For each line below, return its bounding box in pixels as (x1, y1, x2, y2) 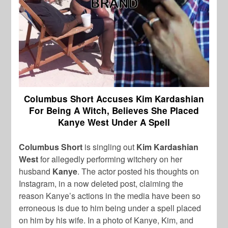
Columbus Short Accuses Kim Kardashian (24, 93, 204, 105)
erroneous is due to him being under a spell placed (19, 202, 202, 214)
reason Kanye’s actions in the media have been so (19, 190, 201, 202)
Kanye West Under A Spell (58, 116, 170, 129)
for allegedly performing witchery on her (38, 153, 183, 165)
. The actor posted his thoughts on (77, 165, 199, 178)
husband (19, 165, 53, 178)
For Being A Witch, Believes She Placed (29, 104, 199, 117)
